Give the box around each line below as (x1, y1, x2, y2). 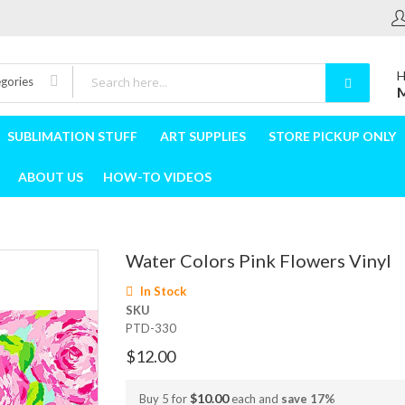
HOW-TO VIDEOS (103, 169, 212, 184)
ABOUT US (18, 169, 83, 184)
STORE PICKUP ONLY (268, 128, 396, 144)
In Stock (140, 284, 186, 299)
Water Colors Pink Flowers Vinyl (126, 250, 391, 271)
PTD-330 (126, 321, 176, 336)
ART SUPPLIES (160, 128, 246, 144)
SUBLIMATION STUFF (7, 128, 137, 144)
